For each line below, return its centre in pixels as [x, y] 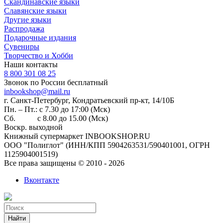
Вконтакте [42, 180]
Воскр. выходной [33, 127]
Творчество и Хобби [39, 55]
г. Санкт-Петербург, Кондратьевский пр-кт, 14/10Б [89, 100]
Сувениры [22, 46]
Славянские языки [35, 10]
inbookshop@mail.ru [37, 91]
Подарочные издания [40, 37]
